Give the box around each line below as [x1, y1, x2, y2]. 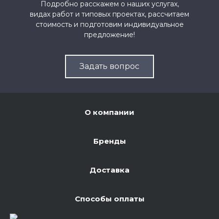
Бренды [93, 136, 126, 146]
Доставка [89, 165, 130, 175]
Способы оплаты [74, 194, 145, 204]
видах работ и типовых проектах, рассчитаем [30, 10, 189, 19]
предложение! [84, 30, 135, 40]
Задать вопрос [80, 62, 139, 71]
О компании [85, 108, 134, 117]
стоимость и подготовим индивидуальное [35, 20, 184, 29]
